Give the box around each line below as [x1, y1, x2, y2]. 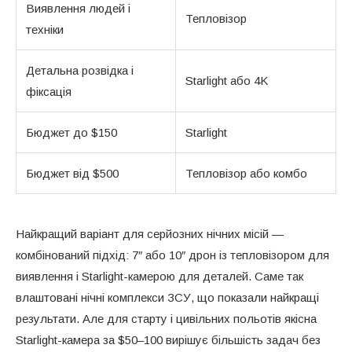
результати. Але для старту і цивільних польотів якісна [16, 311, 317, 325]
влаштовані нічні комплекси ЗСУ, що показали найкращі [16, 290, 319, 304]
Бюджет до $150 [26, 125, 117, 139]
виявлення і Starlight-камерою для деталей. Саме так [16, 269, 303, 283]
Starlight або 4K [185, 73, 268, 87]
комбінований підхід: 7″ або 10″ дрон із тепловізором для [16, 247, 329, 262]
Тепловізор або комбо [185, 166, 307, 180]
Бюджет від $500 [26, 166, 119, 180]
